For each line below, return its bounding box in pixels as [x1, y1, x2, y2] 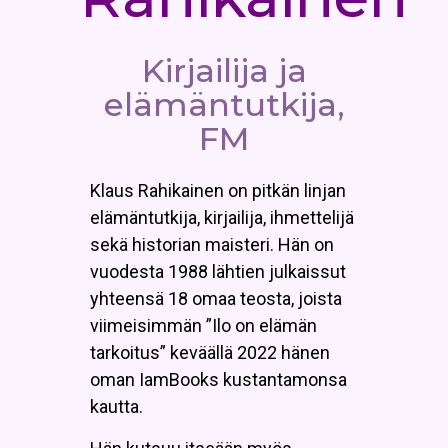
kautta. [90, 396, 143, 418]
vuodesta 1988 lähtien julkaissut [90, 261, 346, 283]
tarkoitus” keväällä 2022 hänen [90, 342, 330, 364]
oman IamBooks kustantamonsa [90, 369, 347, 391]
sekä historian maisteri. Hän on [90, 234, 334, 256]
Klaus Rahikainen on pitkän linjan [90, 180, 346, 202]
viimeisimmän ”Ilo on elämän [90, 315, 317, 337]
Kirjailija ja [141, 51, 307, 91]
